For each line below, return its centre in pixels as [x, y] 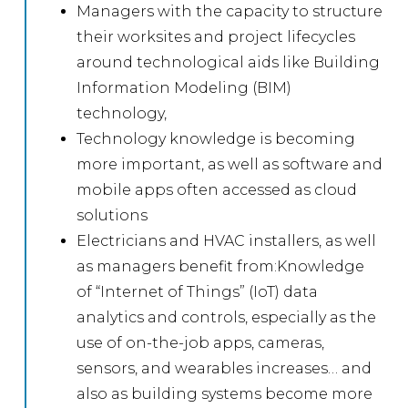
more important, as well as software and [230, 164]
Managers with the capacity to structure [230, 11]
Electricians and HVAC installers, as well [227, 240]
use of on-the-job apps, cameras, [201, 342]
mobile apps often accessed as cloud [217, 189]
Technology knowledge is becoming [216, 138]
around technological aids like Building [229, 62]
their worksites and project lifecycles [216, 36]
